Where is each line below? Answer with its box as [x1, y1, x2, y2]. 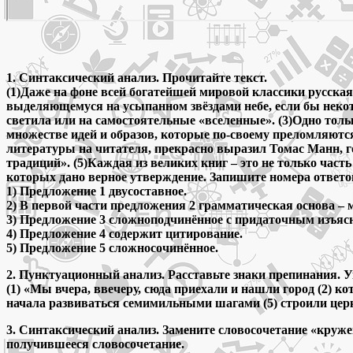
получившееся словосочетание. [6, 336, 184, 351]
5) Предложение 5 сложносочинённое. [6, 240, 218, 255]
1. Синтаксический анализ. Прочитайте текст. [6, 70, 267, 84]
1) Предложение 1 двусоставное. [6, 184, 187, 198]
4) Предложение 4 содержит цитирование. [6, 226, 243, 240]
